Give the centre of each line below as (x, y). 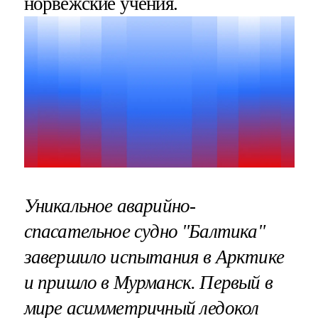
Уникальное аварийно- (110, 205)
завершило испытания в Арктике (154, 257)
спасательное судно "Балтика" (144, 231)
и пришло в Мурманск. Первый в (148, 282)
